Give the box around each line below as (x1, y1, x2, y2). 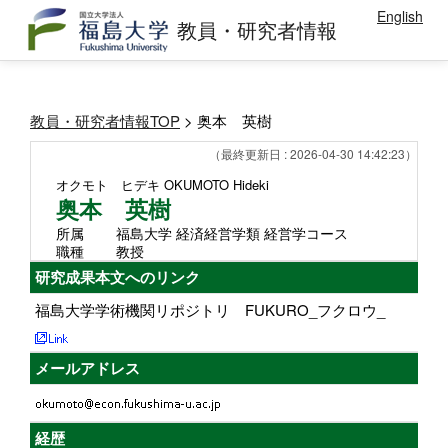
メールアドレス (35, 357, 140, 379)
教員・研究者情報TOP (30, 110, 180, 131)
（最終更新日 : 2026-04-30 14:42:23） (209, 145, 417, 162)
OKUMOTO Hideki (164, 175, 269, 194)
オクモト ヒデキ (56, 175, 160, 194)
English (377, 6, 423, 26)
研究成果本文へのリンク (35, 266, 200, 288)
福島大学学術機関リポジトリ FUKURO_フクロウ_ (35, 299, 385, 320)
